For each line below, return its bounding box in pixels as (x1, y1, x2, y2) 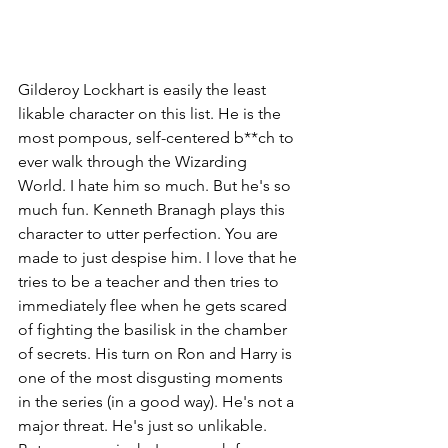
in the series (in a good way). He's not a (18, 392, 298, 412)
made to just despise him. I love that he (18, 248, 301, 268)
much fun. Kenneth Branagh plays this (18, 200, 289, 220)
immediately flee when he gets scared (18, 296, 291, 316)
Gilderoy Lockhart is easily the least (18, 80, 270, 100)
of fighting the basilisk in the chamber (18, 320, 291, 340)
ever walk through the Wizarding (18, 152, 251, 172)
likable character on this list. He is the (18, 104, 285, 124)
